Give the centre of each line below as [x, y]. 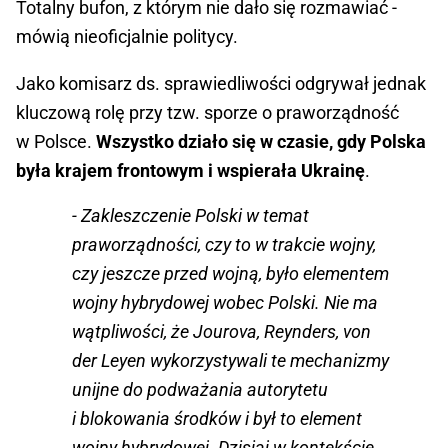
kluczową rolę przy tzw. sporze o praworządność [207, 113]
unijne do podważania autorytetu [200, 390]
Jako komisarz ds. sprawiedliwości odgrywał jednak [221, 84]
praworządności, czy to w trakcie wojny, [224, 245]
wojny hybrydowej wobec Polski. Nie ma [225, 303]
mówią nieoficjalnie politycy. [129, 37]
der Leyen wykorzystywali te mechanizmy [230, 361]
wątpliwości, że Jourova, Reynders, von [221, 332]
